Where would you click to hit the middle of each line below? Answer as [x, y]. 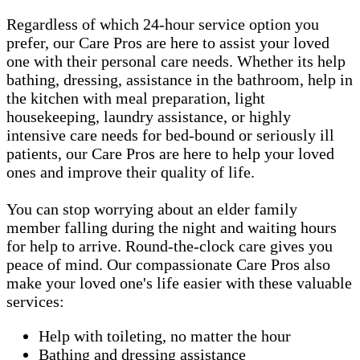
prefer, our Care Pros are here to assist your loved [168, 42]
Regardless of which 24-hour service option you [163, 24]
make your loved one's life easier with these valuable [179, 282]
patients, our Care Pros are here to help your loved [170, 153]
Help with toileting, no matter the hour [165, 335]
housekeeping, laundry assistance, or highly [149, 116]
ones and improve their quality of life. [131, 172]
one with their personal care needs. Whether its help [176, 61]
